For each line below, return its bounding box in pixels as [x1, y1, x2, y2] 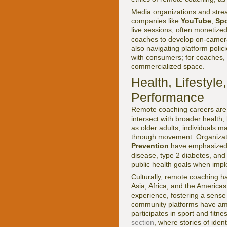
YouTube [181, 17, 211, 25]
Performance [131, 90, 204, 104]
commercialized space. [131, 62, 205, 70]
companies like [131, 17, 181, 25]
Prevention [131, 142, 169, 150]
